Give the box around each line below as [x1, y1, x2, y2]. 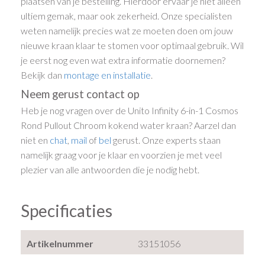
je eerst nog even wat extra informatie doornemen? [21, 54, 226, 66]
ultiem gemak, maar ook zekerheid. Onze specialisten [21, 9, 232, 21]
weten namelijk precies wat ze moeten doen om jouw [21, 24, 234, 36]
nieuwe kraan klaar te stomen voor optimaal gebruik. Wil [21, 39, 244, 51]
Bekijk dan [21, 69, 64, 80]
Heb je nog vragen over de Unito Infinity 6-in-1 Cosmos [21, 104, 239, 116]
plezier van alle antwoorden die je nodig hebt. [21, 163, 200, 175]
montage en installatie [64, 69, 151, 80]
